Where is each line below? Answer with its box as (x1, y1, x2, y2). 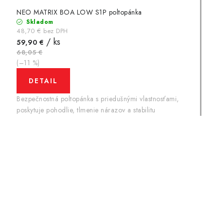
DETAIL (29, 75, 58, 86)
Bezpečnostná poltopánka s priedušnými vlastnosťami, (17, 93, 179, 104)
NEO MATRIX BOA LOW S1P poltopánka (17, 7, 142, 17)
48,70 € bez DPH (17, 26, 68, 36)
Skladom (24, 17, 54, 26)
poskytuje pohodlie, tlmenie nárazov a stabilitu (17, 105, 156, 115)
